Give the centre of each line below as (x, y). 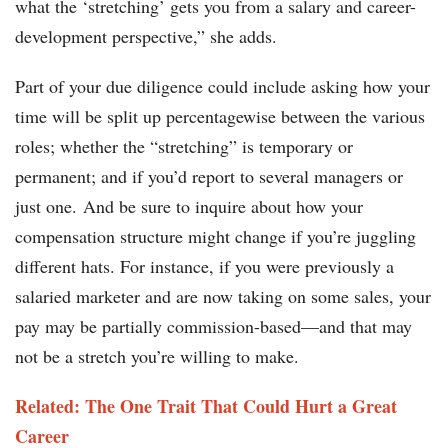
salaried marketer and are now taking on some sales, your (223, 296)
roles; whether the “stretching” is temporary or (184, 146)
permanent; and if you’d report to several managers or (209, 176)
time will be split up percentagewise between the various (220, 116)
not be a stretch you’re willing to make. (157, 356)
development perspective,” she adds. (146, 36)
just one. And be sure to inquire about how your (189, 206)
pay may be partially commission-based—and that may (213, 326)
